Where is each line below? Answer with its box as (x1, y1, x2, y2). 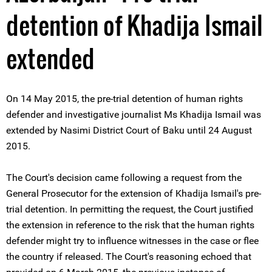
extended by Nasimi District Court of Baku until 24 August (6, 124, 252, 136)
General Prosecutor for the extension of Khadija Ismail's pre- (6, 188, 261, 199)
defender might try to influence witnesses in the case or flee (6, 235, 259, 246)
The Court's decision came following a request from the (6, 172, 242, 183)
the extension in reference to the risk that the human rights (6, 219, 254, 231)
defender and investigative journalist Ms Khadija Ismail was (6, 109, 261, 120)
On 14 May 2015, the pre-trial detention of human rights (6, 93, 243, 104)
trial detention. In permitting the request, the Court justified (6, 203, 253, 215)
